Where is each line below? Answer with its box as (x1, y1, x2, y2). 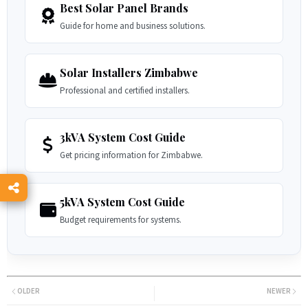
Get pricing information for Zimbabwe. (60, 149, 203, 161)
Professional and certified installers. (60, 85, 190, 96)
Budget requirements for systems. (60, 214, 181, 225)
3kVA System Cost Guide (60, 130, 186, 144)
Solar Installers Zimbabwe (60, 65, 198, 80)
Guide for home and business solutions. (60, 20, 206, 32)
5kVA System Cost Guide (60, 195, 185, 209)
